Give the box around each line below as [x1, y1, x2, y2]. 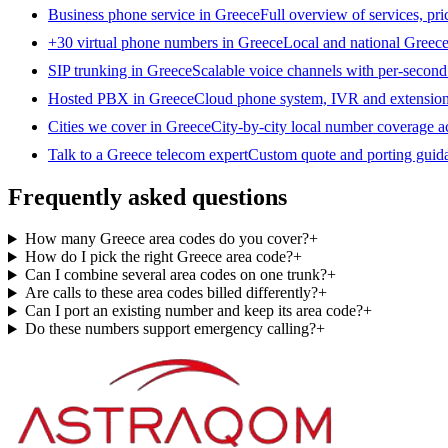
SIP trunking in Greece [48, 61, 192, 79]
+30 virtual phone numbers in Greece [48, 33, 283, 51]
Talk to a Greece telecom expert [48, 145, 248, 163]
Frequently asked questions [8, 183, 287, 210]
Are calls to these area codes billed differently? [24, 284, 318, 302]
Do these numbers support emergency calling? [24, 320, 316, 338]
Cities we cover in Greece [48, 117, 211, 135]
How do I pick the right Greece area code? [24, 248, 293, 266]
